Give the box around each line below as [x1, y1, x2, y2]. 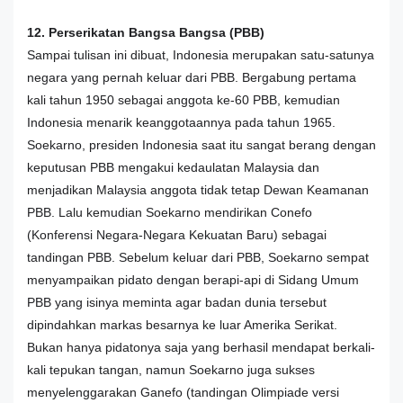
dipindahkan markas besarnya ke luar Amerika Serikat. [27, 317, 337, 332]
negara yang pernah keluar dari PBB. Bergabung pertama [27, 69, 356, 85]
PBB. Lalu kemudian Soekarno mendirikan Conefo [27, 204, 312, 219]
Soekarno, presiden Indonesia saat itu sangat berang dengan [27, 137, 376, 152]
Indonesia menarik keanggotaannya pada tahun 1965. [27, 114, 336, 130]
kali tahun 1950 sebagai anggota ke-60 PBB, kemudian [27, 92, 340, 107]
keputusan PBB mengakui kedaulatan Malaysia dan [27, 159, 319, 175]
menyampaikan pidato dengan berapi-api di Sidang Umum [27, 272, 359, 287]
